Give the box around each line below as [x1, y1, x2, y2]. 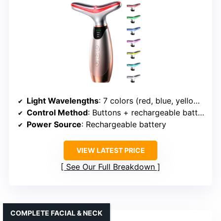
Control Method [27, 107, 88, 117]
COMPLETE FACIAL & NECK [10, 208, 103, 217]
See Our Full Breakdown [66, 161, 155, 172]
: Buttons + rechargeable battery [88, 107, 198, 117]
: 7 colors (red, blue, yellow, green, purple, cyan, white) [99, 95, 193, 106]
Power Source [27, 119, 81, 129]
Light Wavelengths [27, 95, 99, 106]
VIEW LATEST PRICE [76, 146, 145, 154]
